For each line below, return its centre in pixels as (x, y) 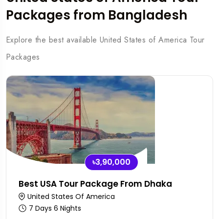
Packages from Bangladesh (97, 15)
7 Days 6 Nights (55, 208)
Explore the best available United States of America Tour (105, 40)
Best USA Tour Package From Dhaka (95, 184)
